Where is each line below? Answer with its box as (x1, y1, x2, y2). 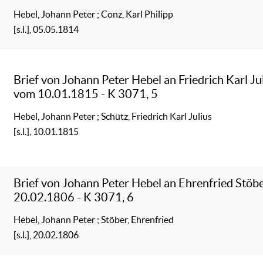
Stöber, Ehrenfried (101, 214, 174, 225)
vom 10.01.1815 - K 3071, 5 (14, 86, 159, 100)
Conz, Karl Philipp (101, 8, 174, 19)
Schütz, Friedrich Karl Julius (101, 110, 213, 122)
